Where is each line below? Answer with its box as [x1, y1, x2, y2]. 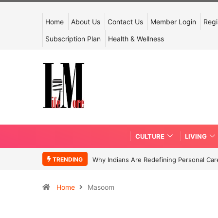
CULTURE [135, 132, 164, 140]
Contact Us [108, 18, 143, 26]
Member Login [150, 18, 196, 26]
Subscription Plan [45, 35, 101, 43]
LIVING [185, 132, 207, 140]
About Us [71, 18, 100, 26]
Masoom [88, 182, 114, 191]
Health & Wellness [108, 35, 164, 43]
